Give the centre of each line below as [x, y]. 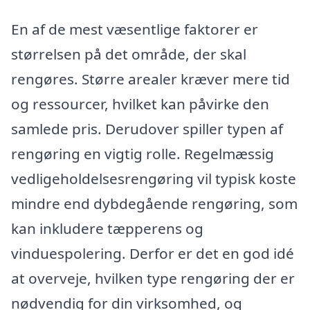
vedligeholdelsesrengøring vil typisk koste [154, 179]
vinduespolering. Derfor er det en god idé [153, 254]
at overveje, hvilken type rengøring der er [153, 279]
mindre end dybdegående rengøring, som [154, 204]
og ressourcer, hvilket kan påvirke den [140, 104]
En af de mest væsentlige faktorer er [135, 29]
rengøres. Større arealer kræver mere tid [151, 79]
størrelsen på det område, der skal [129, 54]
